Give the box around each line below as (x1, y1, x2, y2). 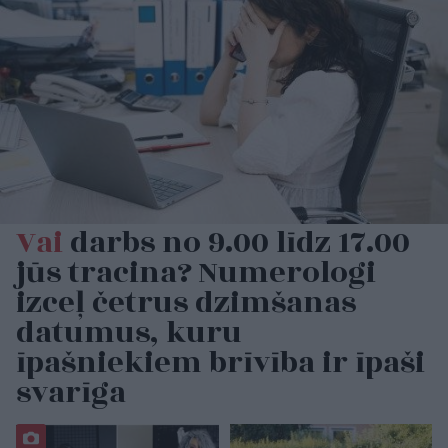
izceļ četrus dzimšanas (16, 280, 356, 327)
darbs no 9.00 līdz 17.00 (63, 220, 410, 267)
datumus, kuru (16, 310, 242, 357)
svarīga (16, 370, 126, 417)
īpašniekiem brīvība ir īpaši (16, 340, 425, 387)
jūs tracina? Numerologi (16, 250, 376, 297)
